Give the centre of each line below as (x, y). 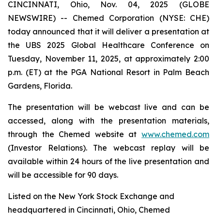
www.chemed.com (175, 134)
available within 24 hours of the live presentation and (108, 161)
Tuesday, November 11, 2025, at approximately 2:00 (108, 59)
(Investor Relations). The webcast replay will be (108, 148)
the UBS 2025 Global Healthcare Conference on (108, 45)
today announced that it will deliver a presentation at (108, 31)
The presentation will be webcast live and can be (108, 107)
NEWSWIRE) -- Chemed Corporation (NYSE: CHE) (108, 18)
